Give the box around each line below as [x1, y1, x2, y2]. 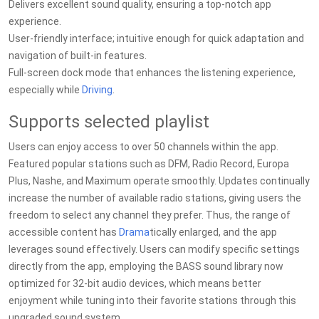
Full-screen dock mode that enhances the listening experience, [9, 67, 296, 78]
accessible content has [9, 226, 119, 238]
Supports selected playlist [9, 112, 209, 132]
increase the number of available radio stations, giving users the [9, 192, 301, 204]
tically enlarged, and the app [150, 226, 277, 238]
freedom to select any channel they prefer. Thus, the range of [9, 209, 291, 221]
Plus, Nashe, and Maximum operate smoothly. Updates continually [9, 175, 310, 187]
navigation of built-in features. [9, 50, 147, 61]
